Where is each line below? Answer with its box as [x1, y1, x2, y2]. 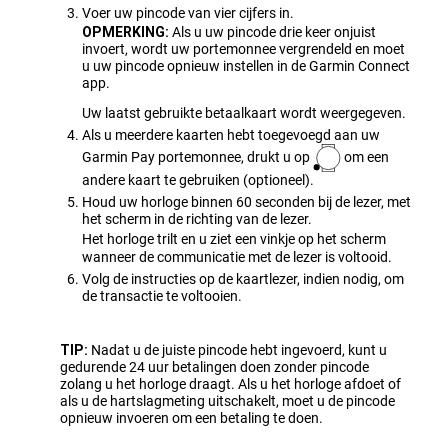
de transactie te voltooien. [82, 288, 242, 305]
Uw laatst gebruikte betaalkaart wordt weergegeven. [82, 105, 406, 122]
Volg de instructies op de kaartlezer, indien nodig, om [82, 271, 404, 288]
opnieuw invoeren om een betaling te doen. [60, 410, 323, 427]
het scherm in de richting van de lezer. [82, 211, 312, 228]
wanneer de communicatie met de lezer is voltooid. [82, 249, 392, 266]
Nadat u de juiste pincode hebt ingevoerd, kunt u [91, 342, 387, 359]
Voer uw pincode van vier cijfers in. [82, 5, 294, 22]
